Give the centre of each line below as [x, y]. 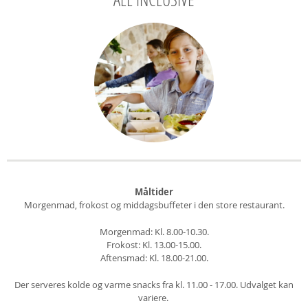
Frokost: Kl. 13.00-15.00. [154, 245]
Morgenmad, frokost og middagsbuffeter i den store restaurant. [154, 205]
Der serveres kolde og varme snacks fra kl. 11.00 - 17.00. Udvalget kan [154, 285]
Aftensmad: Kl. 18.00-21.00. [154, 258]
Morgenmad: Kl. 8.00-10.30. [154, 232]
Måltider [154, 192]
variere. [154, 298]
